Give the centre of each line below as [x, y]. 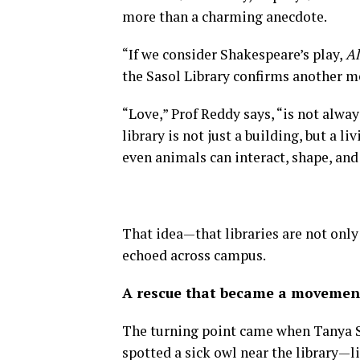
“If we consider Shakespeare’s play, [234, 55]
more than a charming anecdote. [225, 17]
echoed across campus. [194, 256]
